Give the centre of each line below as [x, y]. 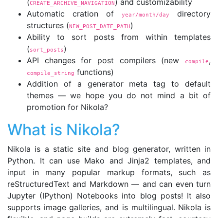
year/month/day [145, 15]
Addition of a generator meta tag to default [119, 84]
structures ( [48, 25]
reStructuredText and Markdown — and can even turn [109, 184]
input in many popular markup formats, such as [109, 172]
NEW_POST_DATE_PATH [100, 26]
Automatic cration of [74, 14]
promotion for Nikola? [67, 107]
